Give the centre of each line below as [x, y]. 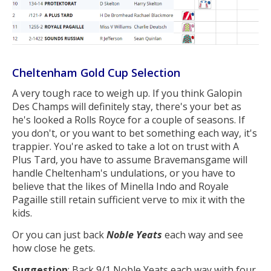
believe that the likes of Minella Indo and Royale [120, 187]
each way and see [203, 235]
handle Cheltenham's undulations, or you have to [124, 173]
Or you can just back [59, 235]
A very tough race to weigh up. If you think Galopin [127, 93]
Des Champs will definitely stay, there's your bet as [127, 107]
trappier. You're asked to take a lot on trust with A [126, 147]
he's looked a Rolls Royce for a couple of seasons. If [129, 120]
